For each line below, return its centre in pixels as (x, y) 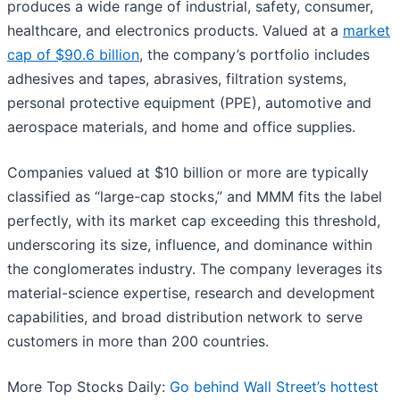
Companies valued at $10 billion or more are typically (188, 173)
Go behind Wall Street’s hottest (274, 387)
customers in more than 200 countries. (140, 342)
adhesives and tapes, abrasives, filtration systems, (177, 79)
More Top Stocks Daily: (88, 387)
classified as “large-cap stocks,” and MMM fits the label (195, 197)
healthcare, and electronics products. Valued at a (175, 31)
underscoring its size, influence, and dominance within (190, 245)
